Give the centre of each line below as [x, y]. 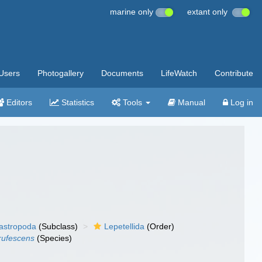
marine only [133, 12]
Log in [241, 102]
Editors [18, 102]
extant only [210, 12]
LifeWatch [179, 73]
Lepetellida [125, 226]
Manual [190, 102]
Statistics [77, 102]
